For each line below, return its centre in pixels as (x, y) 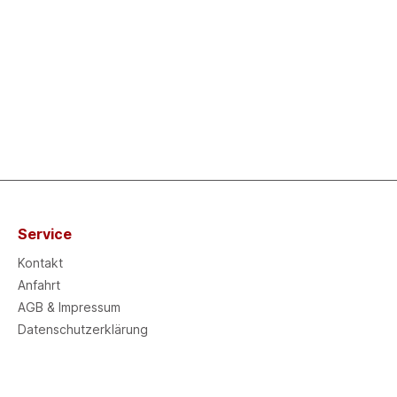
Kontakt (40, 262)
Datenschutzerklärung (83, 329)
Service (45, 234)
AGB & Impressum (69, 307)
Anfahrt (39, 284)
